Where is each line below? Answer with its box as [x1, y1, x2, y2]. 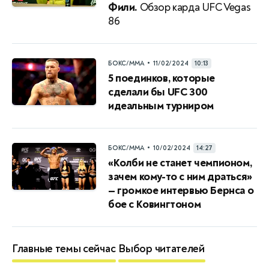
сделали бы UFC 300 [108, 85, 208, 99]
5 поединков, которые [108, 71, 216, 85]
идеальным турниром [108, 99, 214, 113]
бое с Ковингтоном [108, 198, 201, 211]
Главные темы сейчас [12, 242, 116, 256]
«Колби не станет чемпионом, [108, 156, 252, 170]
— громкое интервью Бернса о [108, 184, 254, 198]
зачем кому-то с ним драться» [108, 170, 252, 184]
